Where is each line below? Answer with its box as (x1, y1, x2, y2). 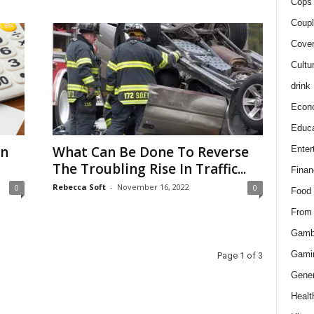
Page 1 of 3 (217, 250, 263, 261)
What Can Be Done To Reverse (52, 143, 249, 161)
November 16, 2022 (116, 182, 189, 192)
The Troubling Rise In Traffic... (52, 160, 246, 178)
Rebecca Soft (52, 182, 106, 192)
